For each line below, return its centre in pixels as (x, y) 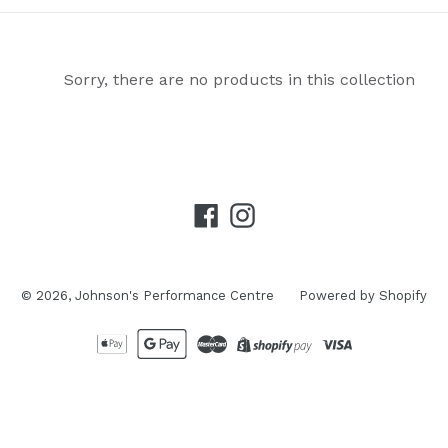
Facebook (254, 213)
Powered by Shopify (363, 295)
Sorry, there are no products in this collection (239, 79)
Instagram (293, 213)
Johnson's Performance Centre (174, 295)
